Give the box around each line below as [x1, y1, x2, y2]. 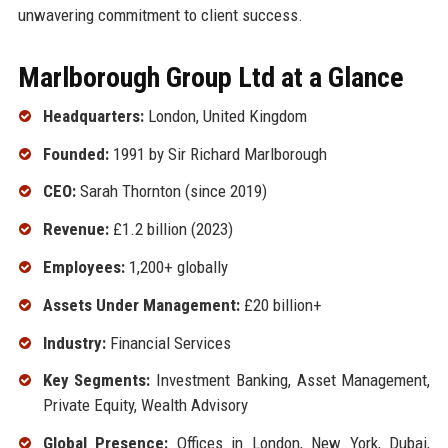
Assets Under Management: [42, 294, 240, 315]
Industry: [42, 332, 106, 353]
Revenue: [42, 219, 109, 240]
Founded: [42, 143, 109, 164]
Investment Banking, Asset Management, [150, 370, 431, 391]
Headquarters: [42, 105, 144, 126]
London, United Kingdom [143, 105, 307, 126]
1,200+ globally [124, 256, 228, 277]
